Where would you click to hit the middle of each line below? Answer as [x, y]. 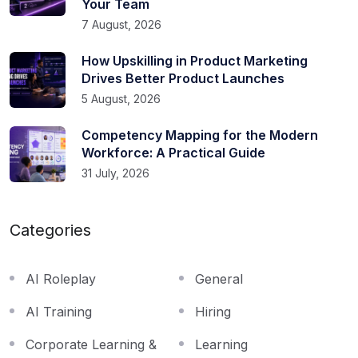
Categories [50, 230]
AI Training [59, 311]
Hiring [213, 311]
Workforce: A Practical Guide [173, 152]
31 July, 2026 [115, 173]
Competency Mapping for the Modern [200, 135]
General [219, 278]
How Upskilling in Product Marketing [195, 60]
